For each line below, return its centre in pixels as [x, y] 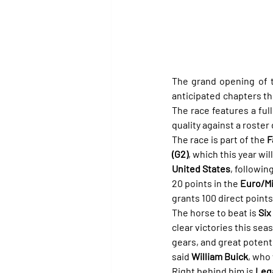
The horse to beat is [215, 212]
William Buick [220, 256]
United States [201, 168]
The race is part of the [219, 139]
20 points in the [206, 183]
